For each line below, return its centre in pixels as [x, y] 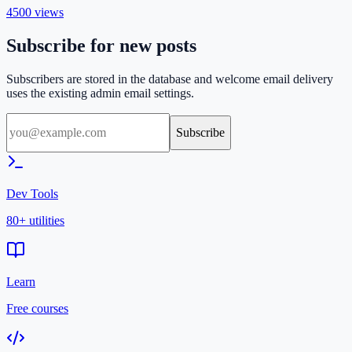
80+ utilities [35, 220]
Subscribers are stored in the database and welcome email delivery [170, 79]
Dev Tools [32, 193]
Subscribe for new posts [101, 45]
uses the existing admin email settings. [100, 93]
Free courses [37, 308]
